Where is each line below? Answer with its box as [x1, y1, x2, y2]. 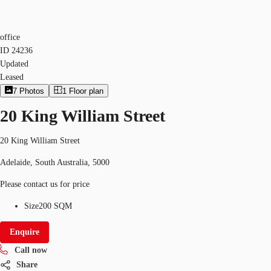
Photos [19, 87, 45, 96]
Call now [15, 245, 47, 255]
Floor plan [68, 87, 103, 96]
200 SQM [39, 201, 72, 211]
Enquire [10, 227, 39, 237]
